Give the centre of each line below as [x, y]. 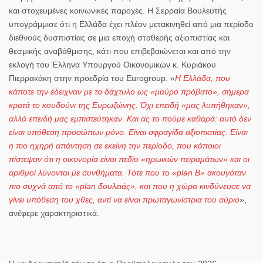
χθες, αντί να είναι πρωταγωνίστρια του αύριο [158, 199]
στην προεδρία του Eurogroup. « [114, 78]
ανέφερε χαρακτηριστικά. [54, 213]
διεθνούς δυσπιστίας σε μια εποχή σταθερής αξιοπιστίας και [119, 37]
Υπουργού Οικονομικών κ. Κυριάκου [149, 64]
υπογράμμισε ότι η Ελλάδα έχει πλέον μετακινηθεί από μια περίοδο [131, 24]
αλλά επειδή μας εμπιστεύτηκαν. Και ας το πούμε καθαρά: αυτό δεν [130, 118]
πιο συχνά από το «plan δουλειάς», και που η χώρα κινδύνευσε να [130, 186]
